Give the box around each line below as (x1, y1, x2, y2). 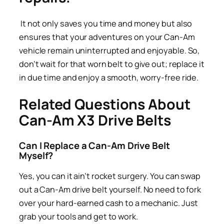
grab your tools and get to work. (19, 211, 138, 222)
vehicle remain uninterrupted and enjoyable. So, (19, 45, 200, 56)
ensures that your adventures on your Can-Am (19, 31, 195, 43)
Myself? (19, 148, 53, 162)
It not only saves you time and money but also (19, 18, 192, 29)
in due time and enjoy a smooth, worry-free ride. (19, 72, 199, 83)
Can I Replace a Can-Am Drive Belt (19, 138, 170, 152)
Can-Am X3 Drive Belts (19, 110, 171, 130)
